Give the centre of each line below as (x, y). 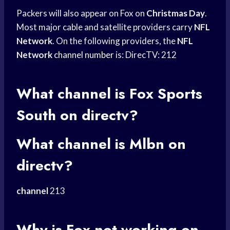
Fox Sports (166, 94)
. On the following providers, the (115, 41)
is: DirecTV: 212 (145, 55)
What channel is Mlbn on (101, 144)
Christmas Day (176, 13)
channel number (84, 55)
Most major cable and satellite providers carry (105, 27)
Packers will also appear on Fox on (81, 13)
